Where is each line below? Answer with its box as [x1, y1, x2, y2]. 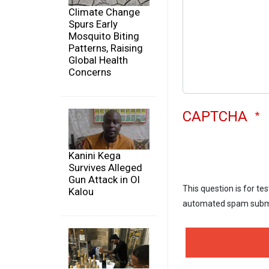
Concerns [68, 66, 111, 79]
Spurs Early [68, 18, 118, 31]
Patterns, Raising [68, 42, 143, 55]
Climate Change [68, 6, 140, 19]
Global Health [68, 54, 128, 67]
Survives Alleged [68, 161, 142, 174]
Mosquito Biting [68, 30, 139, 43]
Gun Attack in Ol [68, 173, 140, 186]
